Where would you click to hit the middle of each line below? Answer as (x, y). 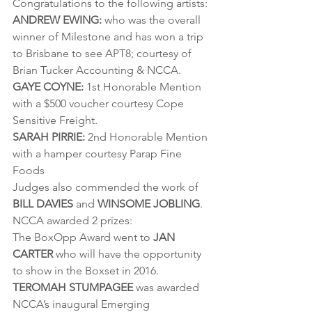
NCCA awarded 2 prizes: (72, 221)
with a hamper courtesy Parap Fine (99, 154)
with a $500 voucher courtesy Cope (100, 104)
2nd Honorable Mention (148, 137)
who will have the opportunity (128, 254)
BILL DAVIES (43, 204)
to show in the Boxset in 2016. (86, 271)
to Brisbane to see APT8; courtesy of (103, 54)
